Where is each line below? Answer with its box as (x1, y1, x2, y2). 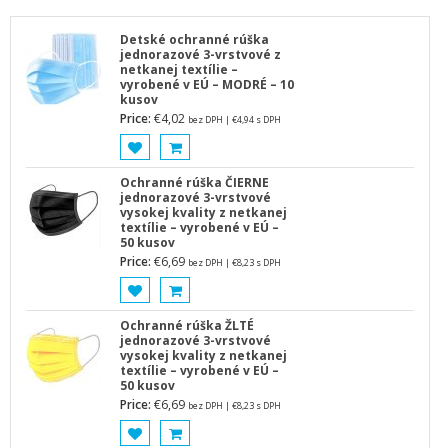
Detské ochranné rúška (120, 31, 270, 49)
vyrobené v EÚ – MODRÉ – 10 (120, 76, 295, 94)
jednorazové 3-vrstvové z (120, 46, 282, 64)
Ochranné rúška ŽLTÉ (120, 317, 255, 335)
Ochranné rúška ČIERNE (120, 174, 270, 192)
